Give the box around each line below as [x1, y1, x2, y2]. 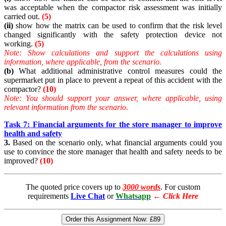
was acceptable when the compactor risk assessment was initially [4, 3, 222, 12]
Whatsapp [116, 192, 151, 201]
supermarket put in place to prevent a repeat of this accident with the [4, 76, 222, 85]
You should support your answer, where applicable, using [22, 94, 222, 103]
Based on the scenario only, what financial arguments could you [10, 138, 222, 147]
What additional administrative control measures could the [14, 67, 222, 76]
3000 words [123, 183, 160, 192]
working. [4, 39, 35, 48]
